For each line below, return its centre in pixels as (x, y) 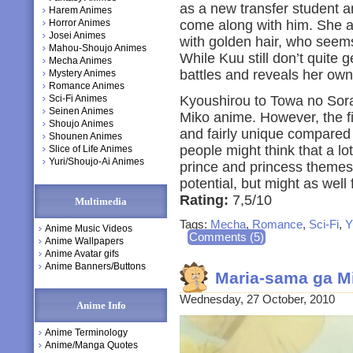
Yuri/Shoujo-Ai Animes (97, 162)
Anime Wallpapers (84, 241)
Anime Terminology (86, 333)
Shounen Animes (85, 136)
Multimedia (101, 201)
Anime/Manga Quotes (91, 345)
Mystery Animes (82, 73)
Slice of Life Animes (91, 149)
